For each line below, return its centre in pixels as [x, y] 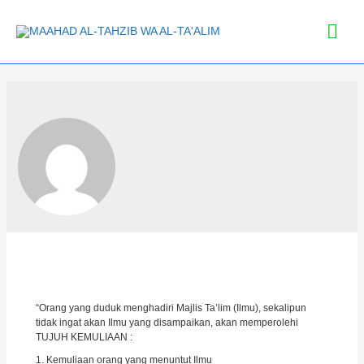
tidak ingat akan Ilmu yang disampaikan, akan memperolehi [167, 323]
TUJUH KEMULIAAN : [84, 338]
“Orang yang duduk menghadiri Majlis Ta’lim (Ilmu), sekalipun [171, 308]
